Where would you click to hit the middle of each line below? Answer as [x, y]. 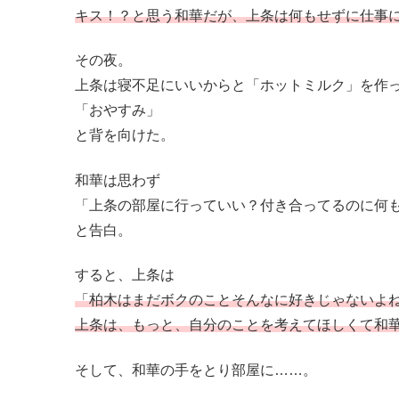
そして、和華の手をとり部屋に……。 [196, 370]
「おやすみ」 [118, 110]
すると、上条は [125, 275]
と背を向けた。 [125, 135]
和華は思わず [118, 180]
